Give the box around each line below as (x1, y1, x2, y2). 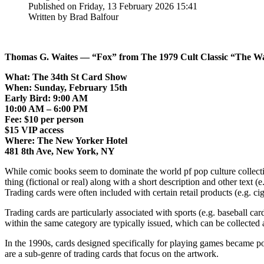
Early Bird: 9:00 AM (5, 93, 88, 103)
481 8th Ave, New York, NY (5, 146, 115, 156)
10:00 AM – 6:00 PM (5, 103, 88, 114)
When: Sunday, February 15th (5, 82, 127, 93)
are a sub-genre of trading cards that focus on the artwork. (5, 248, 219, 259)
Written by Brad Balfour (28, 11, 118, 22)
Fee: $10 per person (5, 114, 84, 124)
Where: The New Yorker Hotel (5, 135, 127, 146)
